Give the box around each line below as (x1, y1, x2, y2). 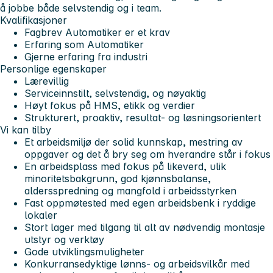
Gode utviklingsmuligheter (24, 246, 144, 258)
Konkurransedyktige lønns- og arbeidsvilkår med (24, 258, 250, 271)
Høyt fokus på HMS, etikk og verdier (24, 99, 195, 112)
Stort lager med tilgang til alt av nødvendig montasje (24, 221, 265, 234)
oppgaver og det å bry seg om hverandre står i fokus (24, 148, 271, 161)
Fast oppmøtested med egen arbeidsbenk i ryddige (24, 197, 256, 210)
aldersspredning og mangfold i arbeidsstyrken (24, 185, 236, 197)
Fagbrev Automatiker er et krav (24, 26, 170, 39)
